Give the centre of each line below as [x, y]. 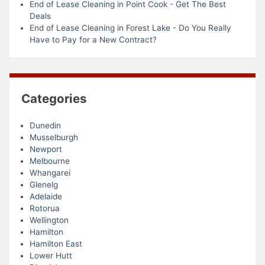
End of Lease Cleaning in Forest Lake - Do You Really [130, 28]
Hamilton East [56, 244]
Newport [46, 149]
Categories [54, 98]
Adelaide [46, 197]
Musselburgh [54, 138]
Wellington [49, 220]
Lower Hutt [51, 256]
